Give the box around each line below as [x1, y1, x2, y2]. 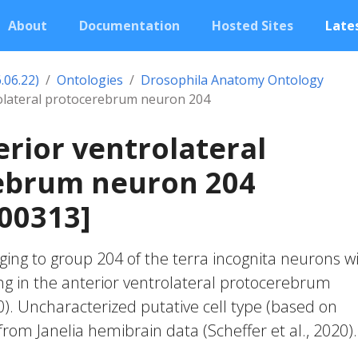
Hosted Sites [212, 17, 293, 34]
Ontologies [57, 71, 123, 89]
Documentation [79, 17, 180, 34]
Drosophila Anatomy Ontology [141, 71, 324, 89]
